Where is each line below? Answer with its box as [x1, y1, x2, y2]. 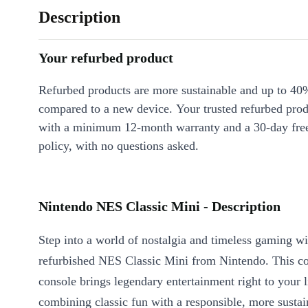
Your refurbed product [38, 50, 173, 66]
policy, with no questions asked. [38, 139, 199, 153]
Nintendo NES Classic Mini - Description [38, 199, 280, 214]
